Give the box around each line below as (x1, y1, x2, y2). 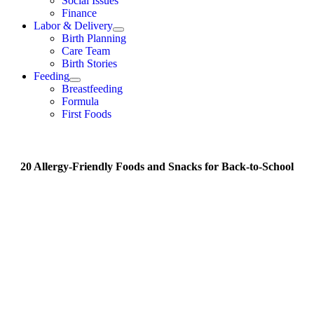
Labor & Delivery (34, 19, 113, 32)
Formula (62, 95, 99, 107)
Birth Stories (62, 57, 117, 69)
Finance (62, 6, 97, 19)
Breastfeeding (62, 82, 123, 95)
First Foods (62, 107, 111, 120)
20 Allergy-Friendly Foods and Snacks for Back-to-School (20, 160, 294, 172)
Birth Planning (62, 32, 126, 44)
